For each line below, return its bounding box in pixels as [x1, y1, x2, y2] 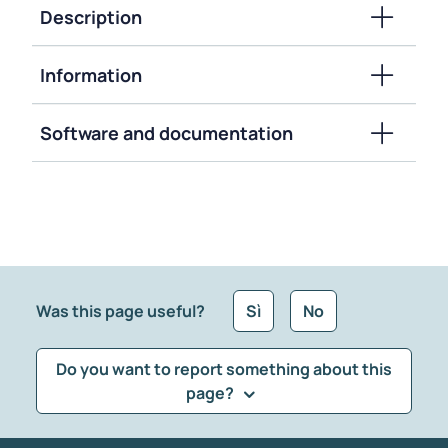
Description [40, 5, 142, 30]
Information [40, 63, 142, 88]
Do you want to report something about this [56, 358, 392, 381]
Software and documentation [40, 121, 293, 146]
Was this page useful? [36, 300, 205, 323]
